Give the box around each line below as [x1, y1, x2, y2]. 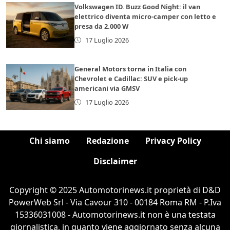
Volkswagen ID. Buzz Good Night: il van [74, 2, 201, 11]
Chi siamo [29, 135, 70, 146]
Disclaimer [93, 155, 137, 167]
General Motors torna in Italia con [74, 64, 187, 73]
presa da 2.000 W [74, 21, 129, 31]
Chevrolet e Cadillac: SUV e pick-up [74, 73, 188, 83]
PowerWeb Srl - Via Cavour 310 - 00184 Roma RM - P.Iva [9, 196, 221, 208]
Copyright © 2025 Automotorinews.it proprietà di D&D [9, 184, 221, 196]
